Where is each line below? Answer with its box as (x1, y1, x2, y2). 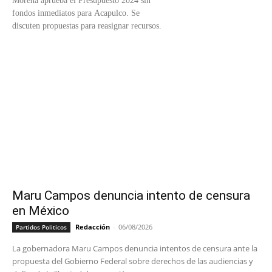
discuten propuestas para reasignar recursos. (12, 21, 161, 31)
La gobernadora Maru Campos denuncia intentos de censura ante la (12, 243, 257, 254)
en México (12, 203, 69, 219)
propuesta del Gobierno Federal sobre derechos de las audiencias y (12, 256, 253, 267)
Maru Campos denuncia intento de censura (12, 188, 250, 203)
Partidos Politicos (16, 223, 67, 232)
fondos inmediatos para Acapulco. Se (12, 8, 140, 18)
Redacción (75, 222, 110, 232)
